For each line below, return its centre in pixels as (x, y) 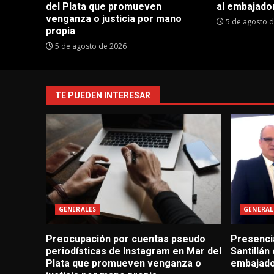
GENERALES (77, 209)
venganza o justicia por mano (114, 19)
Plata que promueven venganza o (124, 264)
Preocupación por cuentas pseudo (126, 239)
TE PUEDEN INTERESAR (103, 96)
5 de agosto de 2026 (90, 46)
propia (61, 31)
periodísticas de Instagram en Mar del (134, 251)
